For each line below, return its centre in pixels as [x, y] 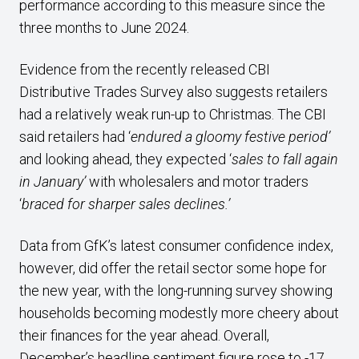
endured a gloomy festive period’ [230, 137]
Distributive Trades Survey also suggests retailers [173, 92]
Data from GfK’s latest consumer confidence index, [176, 246]
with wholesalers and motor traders [197, 182]
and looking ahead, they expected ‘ [125, 159]
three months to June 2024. [106, 28]
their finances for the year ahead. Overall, [144, 335]
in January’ [52, 182]
